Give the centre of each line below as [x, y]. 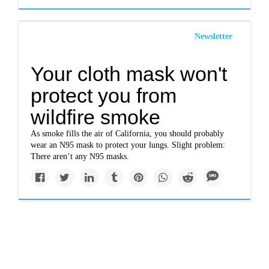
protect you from [104, 95]
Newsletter [213, 36]
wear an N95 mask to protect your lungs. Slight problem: [128, 145]
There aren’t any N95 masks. [80, 156]
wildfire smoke [96, 117]
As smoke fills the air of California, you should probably [128, 134]
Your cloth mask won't [129, 74]
